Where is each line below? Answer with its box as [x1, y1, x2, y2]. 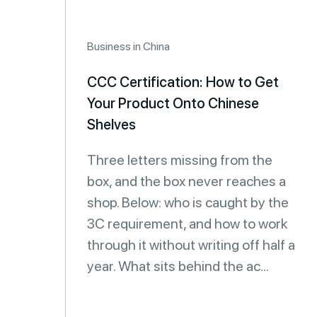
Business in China [87, 40, 170, 53]
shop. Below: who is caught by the [87, 194, 289, 211]
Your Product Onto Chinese [87, 95, 259, 112]
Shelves [87, 116, 136, 133]
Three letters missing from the [87, 151, 272, 168]
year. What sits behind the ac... [87, 258, 269, 275]
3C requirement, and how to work [87, 215, 288, 232]
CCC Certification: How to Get [87, 74, 279, 91]
